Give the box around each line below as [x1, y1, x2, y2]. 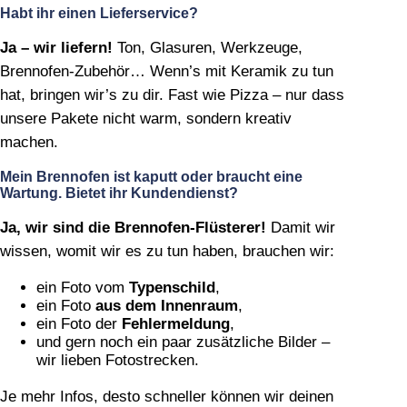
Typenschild [129, 278, 215, 296]
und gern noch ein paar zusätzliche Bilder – [36, 333, 330, 351]
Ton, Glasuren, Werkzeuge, [113, 38, 303, 56]
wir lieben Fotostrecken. [36, 351, 199, 369]
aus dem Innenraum [95, 296, 238, 314]
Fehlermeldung [122, 314, 230, 333]
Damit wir [266, 218, 335, 236]
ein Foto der [36, 314, 122, 333]
